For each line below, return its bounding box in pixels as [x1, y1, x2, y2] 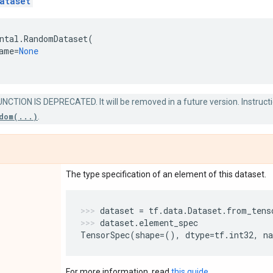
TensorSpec [80, 229, 130, 241]
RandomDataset [24, 33, 88, 44]
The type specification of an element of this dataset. [66, 169, 266, 179]
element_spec [139, 217, 198, 229]
